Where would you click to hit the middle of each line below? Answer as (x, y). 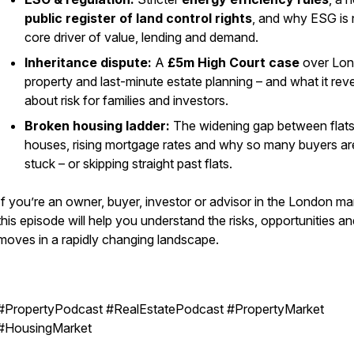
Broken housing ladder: (97, 126)
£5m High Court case (233, 62)
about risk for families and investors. (126, 100)
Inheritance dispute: (88, 62)
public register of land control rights (138, 18)
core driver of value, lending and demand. (141, 37)
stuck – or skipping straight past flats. (128, 164)
